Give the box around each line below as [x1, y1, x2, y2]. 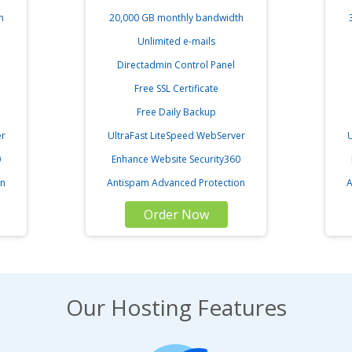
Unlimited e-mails [137, 35, 215, 48]
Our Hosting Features [65, 292, 287, 322]
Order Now [143, 206, 209, 223]
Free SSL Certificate [134, 82, 218, 95]
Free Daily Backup [136, 105, 216, 119]
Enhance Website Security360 [112, 152, 240, 166]
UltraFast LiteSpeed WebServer [107, 129, 245, 142]
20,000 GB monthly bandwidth [108, 11, 244, 24]
